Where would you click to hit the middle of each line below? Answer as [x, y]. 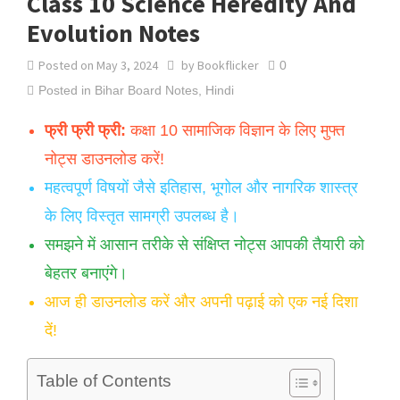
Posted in [67, 90]
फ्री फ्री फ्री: [85, 130]
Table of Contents [104, 380]
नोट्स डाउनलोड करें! [104, 158]
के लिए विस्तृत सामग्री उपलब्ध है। [142, 216]
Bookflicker [228, 65]
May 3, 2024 [127, 65]
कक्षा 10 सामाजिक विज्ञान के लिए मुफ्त [235, 130]
